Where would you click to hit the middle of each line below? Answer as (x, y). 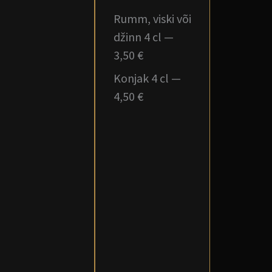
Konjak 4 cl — (147, 78)
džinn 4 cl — (144, 37)
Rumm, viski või (152, 19)
